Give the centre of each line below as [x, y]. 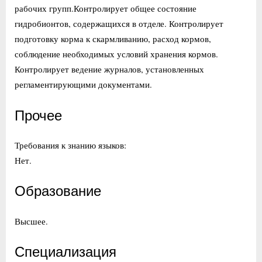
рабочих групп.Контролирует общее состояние [106, 8]
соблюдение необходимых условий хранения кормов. [116, 54]
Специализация [65, 252]
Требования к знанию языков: [70, 145]
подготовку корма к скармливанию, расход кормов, [113, 39]
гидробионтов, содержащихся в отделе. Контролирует [119, 24]
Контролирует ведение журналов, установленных [109, 69]
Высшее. [31, 221]
